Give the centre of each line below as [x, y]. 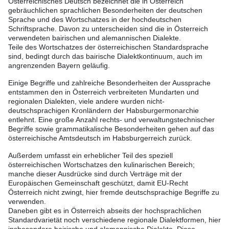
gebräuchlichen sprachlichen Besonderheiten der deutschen [105, 10]
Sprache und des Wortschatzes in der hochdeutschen [95, 20]
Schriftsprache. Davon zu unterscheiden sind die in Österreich [108, 29]
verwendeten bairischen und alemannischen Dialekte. [95, 38]
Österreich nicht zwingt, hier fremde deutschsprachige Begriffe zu [114, 192]
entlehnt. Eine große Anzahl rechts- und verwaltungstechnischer [111, 120]
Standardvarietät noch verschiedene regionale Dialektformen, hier [114, 220]
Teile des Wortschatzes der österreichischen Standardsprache [108, 47]
